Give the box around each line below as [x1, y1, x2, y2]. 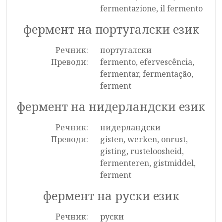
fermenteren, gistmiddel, [100, 158, 196, 168]
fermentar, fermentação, [100, 68, 193, 79]
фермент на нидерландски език [17, 99, 205, 114]
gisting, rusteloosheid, [100, 146, 184, 157]
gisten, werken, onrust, [100, 134, 188, 145]
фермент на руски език [43, 188, 179, 204]
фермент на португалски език [23, 21, 199, 37]
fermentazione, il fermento [100, 3, 203, 14]
